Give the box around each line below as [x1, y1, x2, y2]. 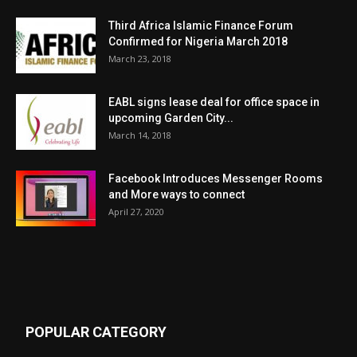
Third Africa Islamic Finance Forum [108, 18, 293, 32]
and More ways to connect [108, 187, 245, 201]
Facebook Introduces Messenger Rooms [108, 171, 323, 185]
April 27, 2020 [108, 205, 164, 218]
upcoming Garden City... [108, 111, 233, 124]
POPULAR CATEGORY [25, 323, 167, 340]
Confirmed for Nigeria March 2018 [108, 34, 288, 48]
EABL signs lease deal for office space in [108, 95, 320, 108]
